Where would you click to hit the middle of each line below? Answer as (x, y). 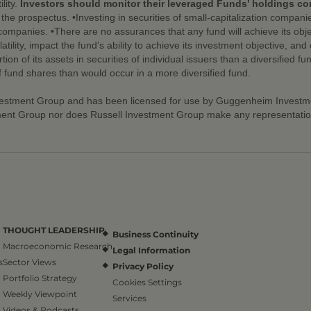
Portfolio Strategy (40, 278)
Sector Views (30, 262)
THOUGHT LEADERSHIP (54, 230)
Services (129, 298)
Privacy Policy (143, 266)
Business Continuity (155, 234)
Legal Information (151, 250)
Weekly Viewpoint (40, 294)
